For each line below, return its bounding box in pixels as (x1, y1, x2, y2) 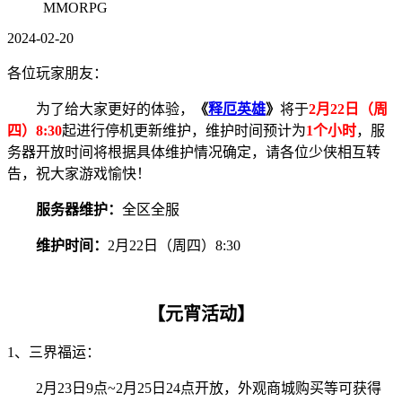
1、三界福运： (7, 345, 100, 361)
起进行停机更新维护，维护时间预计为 (62, 123, 306, 139)
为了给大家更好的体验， (36, 101, 194, 118)
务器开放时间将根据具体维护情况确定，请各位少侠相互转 (7, 144, 380, 161)
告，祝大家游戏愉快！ (7, 166, 151, 182)
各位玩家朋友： (7, 66, 111, 82)
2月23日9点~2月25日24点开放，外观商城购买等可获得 (36, 380, 381, 397)
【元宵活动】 (147, 304, 255, 325)
